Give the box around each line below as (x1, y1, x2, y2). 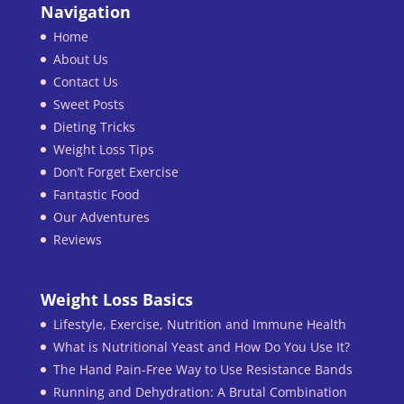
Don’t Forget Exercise (52, 162, 179, 180)
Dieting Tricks (52, 117, 135, 135)
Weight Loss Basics (40, 288, 193, 310)
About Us (52, 50, 108, 68)
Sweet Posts (52, 95, 124, 113)
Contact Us (52, 72, 118, 90)
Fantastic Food (52, 185, 140, 203)
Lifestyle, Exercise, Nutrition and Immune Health (52, 315, 346, 333)
